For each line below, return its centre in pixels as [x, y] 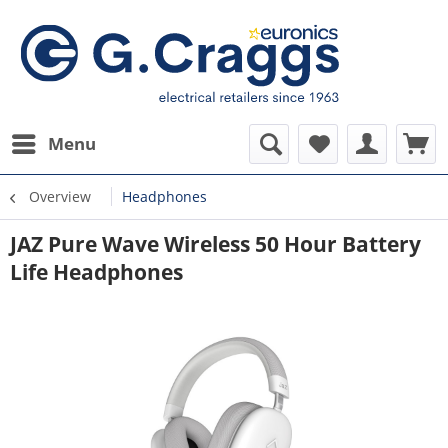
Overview [60, 196]
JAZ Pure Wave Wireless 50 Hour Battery [215, 244]
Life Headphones [96, 272]
